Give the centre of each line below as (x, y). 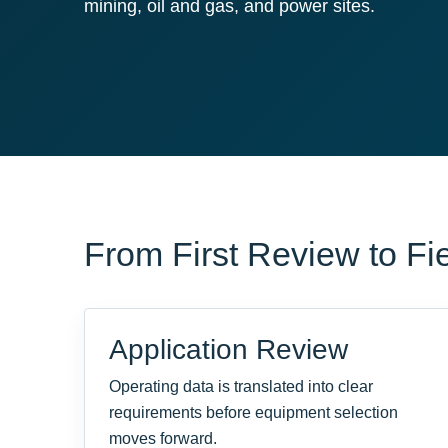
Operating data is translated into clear (241, 387)
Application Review (228, 350)
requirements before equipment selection (253, 413)
